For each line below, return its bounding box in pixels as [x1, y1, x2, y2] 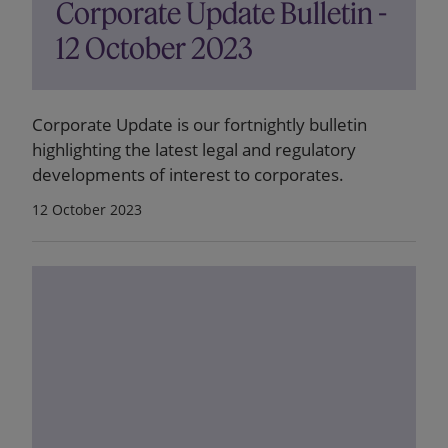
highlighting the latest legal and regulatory [32, 138, 356, 161]
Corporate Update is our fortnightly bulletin [32, 113, 367, 136]
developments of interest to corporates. [32, 163, 344, 186]
